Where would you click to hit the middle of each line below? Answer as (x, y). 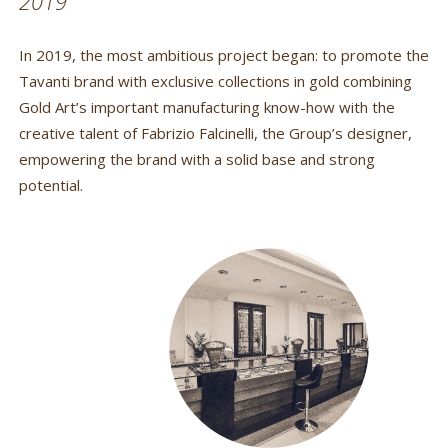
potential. (50, 184)
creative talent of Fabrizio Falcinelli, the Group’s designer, (215, 132)
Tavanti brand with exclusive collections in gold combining (215, 80)
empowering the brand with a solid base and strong (196, 158)
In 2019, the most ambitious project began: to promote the (223, 54)
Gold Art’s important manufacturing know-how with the (206, 106)
